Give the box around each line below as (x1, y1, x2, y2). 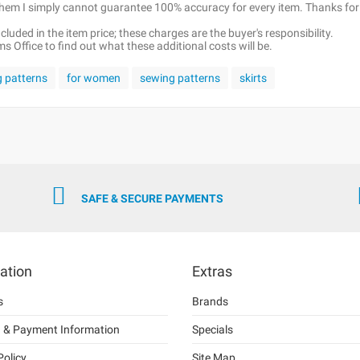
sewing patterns (140, 72, 220, 84)
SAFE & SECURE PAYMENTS (81, 191, 223, 205)
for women (67, 72, 121, 84)
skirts (239, 72, 267, 84)
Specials (192, 323, 233, 336)
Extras (192, 263, 232, 280)
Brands (192, 295, 228, 308)
